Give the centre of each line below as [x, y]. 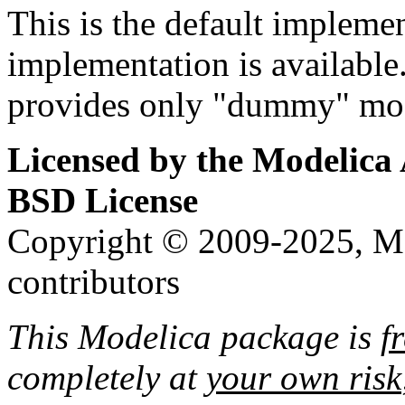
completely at [107, 378]
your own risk [304, 378]
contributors [94, 282]
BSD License [103, 201]
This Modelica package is [194, 337]
